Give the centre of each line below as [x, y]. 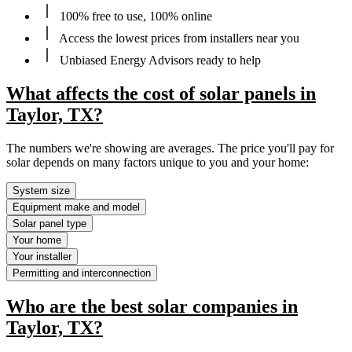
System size [41, 190]
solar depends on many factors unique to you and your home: [158, 162]
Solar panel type [49, 223]
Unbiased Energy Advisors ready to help [159, 60]
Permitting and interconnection [82, 273]
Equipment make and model [76, 207]
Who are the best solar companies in [152, 307]
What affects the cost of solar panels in [161, 93]
